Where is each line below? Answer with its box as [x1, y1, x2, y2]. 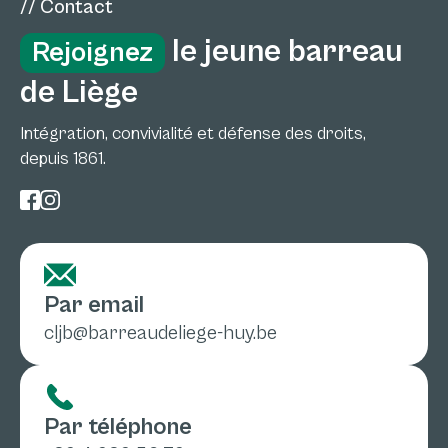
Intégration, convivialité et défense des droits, [20, 123, 366, 145]
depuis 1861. [20, 148, 106, 170]
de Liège [20, 74, 138, 112]
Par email [44, 291, 144, 320]
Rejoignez [32, 37, 153, 70]
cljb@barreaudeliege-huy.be [44, 322, 277, 346]
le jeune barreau [165, 33, 403, 71]
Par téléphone [44, 413, 192, 442]
